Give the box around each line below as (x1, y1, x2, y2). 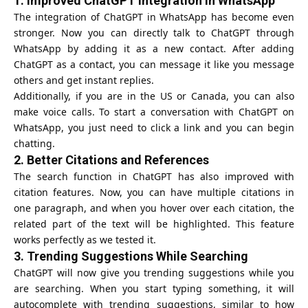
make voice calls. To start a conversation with (14, 104, 239, 118)
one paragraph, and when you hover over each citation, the (14, 201, 294, 214)
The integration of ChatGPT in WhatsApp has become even (14, 10, 294, 23)
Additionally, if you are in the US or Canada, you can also (14, 89, 294, 102)
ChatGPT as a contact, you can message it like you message (14, 57, 294, 71)
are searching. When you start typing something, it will (14, 281, 294, 295)
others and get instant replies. (14, 73, 154, 87)
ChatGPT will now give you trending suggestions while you (14, 265, 294, 279)
